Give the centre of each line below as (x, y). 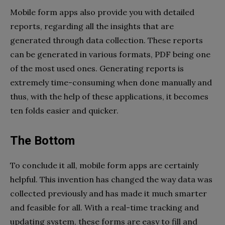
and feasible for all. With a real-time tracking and (104, 207)
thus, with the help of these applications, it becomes (109, 96)
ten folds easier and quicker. (65, 110)
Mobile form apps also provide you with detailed (102, 12)
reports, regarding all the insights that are (92, 26)
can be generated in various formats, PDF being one (110, 54)
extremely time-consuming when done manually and (111, 82)
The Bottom (42, 140)
